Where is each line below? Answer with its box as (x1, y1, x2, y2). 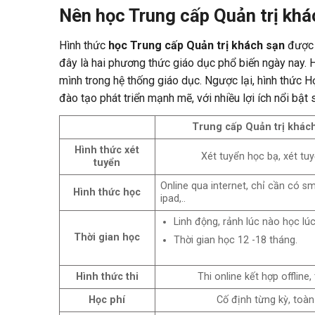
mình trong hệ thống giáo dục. (58, 73, 205, 87)
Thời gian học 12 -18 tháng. (173, 234, 297, 247)
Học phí (89, 293, 126, 306)
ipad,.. (160, 192, 186, 205)
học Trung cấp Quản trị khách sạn (105, 38, 285, 52)
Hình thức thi (75, 270, 139, 283)
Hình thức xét (75, 143, 140, 156)
